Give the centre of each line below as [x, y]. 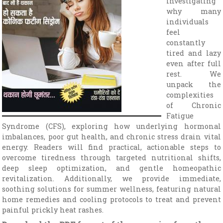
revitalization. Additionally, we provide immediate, [111, 178]
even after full [194, 63]
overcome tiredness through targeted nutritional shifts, [111, 157]
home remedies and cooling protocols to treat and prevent [111, 199]
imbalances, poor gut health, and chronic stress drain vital [111, 136]
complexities [190, 95]
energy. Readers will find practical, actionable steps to [111, 147]
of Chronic [194, 105]
